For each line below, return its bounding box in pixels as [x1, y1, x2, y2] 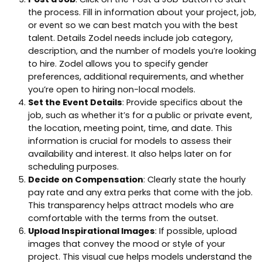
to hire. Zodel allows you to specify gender [28, 57, 208, 70]
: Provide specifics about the [122, 96, 243, 108]
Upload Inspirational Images [28, 225, 155, 237]
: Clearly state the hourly [143, 173, 246, 185]
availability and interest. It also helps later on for [28, 147, 232, 160]
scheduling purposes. [28, 160, 119, 173]
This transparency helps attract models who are [28, 199, 234, 211]
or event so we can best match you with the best [28, 19, 238, 31]
